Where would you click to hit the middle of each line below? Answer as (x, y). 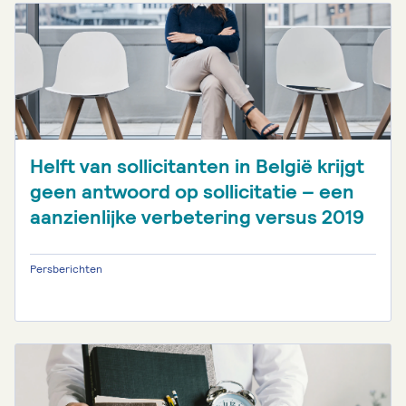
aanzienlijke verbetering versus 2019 (197, 217)
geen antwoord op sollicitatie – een (192, 192)
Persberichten (66, 269)
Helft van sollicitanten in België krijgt (197, 166)
